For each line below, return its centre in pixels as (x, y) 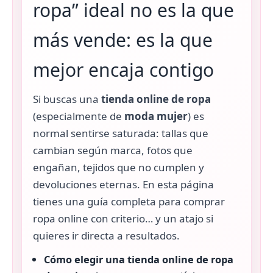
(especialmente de (79, 116)
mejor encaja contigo (123, 70)
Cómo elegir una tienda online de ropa (139, 260)
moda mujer (156, 116)
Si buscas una (67, 99)
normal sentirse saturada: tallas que (121, 133)
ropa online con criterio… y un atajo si (123, 219)
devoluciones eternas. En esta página (123, 185)
